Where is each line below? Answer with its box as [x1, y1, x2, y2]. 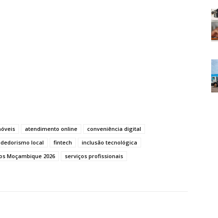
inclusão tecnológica [82, 139, 137, 146]
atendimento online [25, 125, 77, 133]
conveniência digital [87, 125, 141, 133]
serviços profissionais [65, 152, 123, 160]
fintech [54, 139, 72, 146]
